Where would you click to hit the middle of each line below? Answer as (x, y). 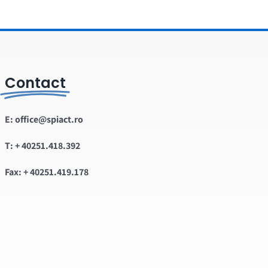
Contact (35, 83)
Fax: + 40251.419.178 (46, 172)
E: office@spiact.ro (44, 120)
